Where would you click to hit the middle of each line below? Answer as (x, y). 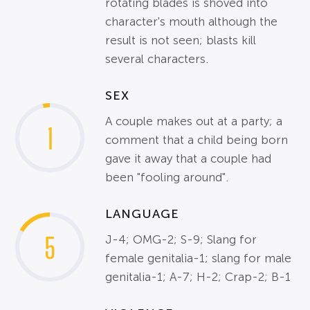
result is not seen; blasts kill (181, 40)
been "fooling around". (167, 177)
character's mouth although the (192, 21)
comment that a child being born (197, 140)
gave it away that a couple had (189, 158)
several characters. (157, 59)
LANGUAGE (143, 213)
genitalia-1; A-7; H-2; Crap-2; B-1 (198, 277)
